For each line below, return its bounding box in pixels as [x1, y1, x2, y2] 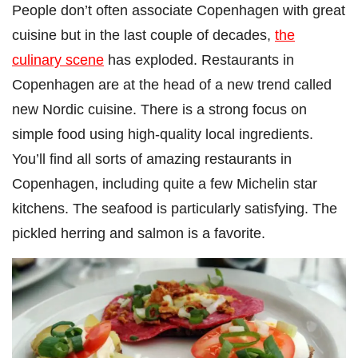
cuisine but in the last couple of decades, [12, 26, 275, 43]
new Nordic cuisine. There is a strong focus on [12, 100, 307, 117]
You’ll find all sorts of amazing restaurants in [12, 149, 292, 167]
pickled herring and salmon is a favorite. [12, 224, 265, 241]
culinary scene [12, 50, 104, 68]
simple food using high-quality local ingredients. [12, 125, 313, 142]
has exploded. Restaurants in [104, 50, 294, 68]
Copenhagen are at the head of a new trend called [12, 75, 332, 93]
